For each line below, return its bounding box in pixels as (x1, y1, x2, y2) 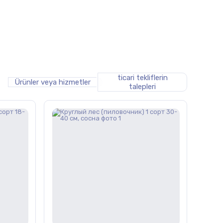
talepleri (129, 82, 156, 91)
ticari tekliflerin (117, 73, 168, 82)
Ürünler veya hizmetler (14, 78, 91, 87)
